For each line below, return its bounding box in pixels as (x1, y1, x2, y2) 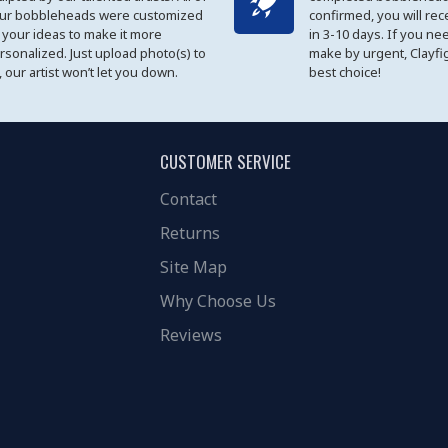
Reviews (160, 324, 222, 347)
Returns (160, 222, 220, 245)
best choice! (308, 63, 381, 82)
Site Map (160, 256, 227, 279)
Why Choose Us (160, 290, 276, 313)
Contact (160, 188, 217, 211)
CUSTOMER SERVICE (160, 149, 291, 175)
